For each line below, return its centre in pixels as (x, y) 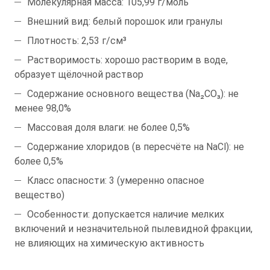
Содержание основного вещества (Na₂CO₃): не (133, 93)
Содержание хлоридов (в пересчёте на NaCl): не (136, 146)
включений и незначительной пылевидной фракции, (133, 228)
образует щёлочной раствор (79, 74)
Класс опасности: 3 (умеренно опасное (116, 180)
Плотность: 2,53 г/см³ (77, 40)
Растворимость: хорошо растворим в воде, (127, 60)
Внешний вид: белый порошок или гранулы (125, 21)
